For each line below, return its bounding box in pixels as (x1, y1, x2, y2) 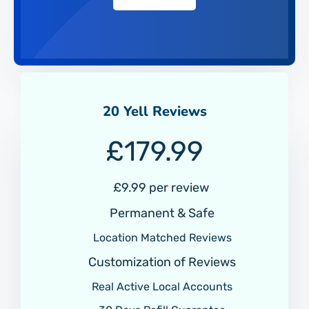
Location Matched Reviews (90, 230, 232, 244)
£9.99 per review (112, 179, 209, 195)
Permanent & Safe (107, 205, 215, 221)
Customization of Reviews (86, 254, 236, 270)
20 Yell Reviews (102, 101, 207, 121)
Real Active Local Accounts (89, 279, 232, 293)
